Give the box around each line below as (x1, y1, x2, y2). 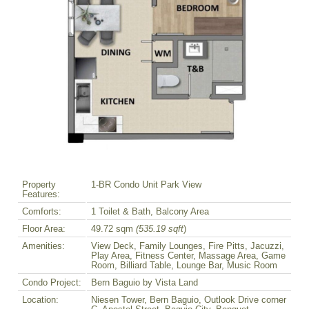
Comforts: (22, 206, 61, 217)
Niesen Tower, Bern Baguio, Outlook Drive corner (91, 295, 286, 305)
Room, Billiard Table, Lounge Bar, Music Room (91, 260, 277, 270)
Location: (22, 295, 59, 305)
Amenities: (22, 241, 65, 251)
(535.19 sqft (136, 223, 183, 234)
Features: (22, 189, 60, 199)
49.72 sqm (91, 223, 136, 234)
